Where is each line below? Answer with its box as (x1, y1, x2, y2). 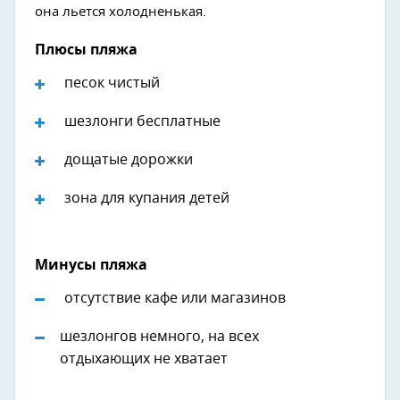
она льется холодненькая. (35, 4, 206, 19)
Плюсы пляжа (35, 42, 137, 57)
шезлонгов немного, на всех (60, 329, 260, 344)
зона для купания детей (64, 190, 229, 205)
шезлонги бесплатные (64, 113, 221, 129)
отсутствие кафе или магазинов (64, 290, 286, 305)
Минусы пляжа (35, 257, 147, 272)
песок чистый (64, 75, 160, 90)
